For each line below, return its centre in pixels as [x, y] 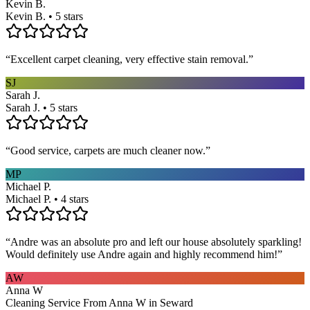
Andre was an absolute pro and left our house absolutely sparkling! [156, 241]
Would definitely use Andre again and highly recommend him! [142, 254]
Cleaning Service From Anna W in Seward [99, 302]
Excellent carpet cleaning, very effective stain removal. [129, 59]
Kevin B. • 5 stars [44, 16]
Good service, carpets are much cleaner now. [108, 150]
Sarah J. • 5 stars [42, 107]
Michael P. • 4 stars [47, 199]
